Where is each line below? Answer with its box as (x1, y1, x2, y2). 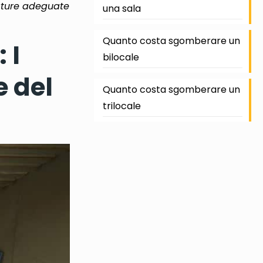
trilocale (102, 99, 141, 113)
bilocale (102, 50, 139, 64)
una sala (102, 2, 141, 15)
